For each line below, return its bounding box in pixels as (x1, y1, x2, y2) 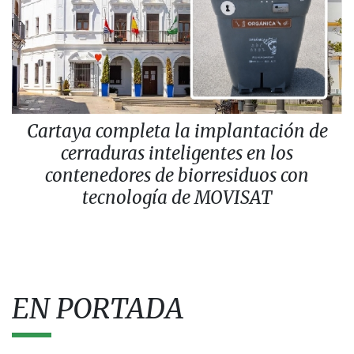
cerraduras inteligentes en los (61, 141, 293, 164)
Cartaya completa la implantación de (26, 119, 328, 142)
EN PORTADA (12, 290, 183, 326)
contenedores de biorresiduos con (45, 164, 309, 186)
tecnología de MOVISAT (82, 186, 272, 209)
